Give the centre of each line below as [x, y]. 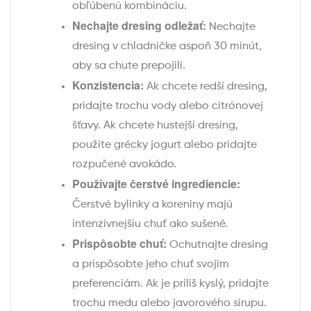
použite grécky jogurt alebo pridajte [165, 145]
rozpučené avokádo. [124, 165]
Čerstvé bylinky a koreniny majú [152, 205]
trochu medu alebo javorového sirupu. [169, 304]
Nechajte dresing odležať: [139, 26]
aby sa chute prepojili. [129, 66]
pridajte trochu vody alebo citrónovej [168, 107]
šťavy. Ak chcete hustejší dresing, [155, 126]
